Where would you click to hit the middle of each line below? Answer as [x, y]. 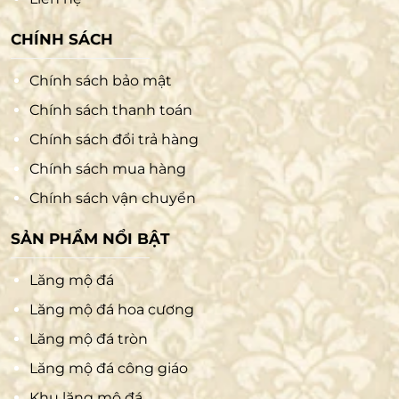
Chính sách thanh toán [110, 110]
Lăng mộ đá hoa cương [111, 310]
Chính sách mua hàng [107, 169]
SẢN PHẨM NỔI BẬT [90, 239]
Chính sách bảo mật [100, 81]
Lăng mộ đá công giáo [108, 369]
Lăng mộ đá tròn [88, 339]
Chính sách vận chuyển [112, 199]
